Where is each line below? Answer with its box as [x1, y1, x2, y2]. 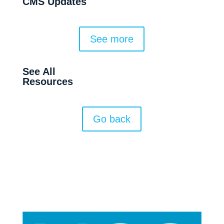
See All [22, 65, 55, 77]
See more [90, 33, 134, 44]
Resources [22, 75, 73, 87]
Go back [93, 113, 131, 124]
